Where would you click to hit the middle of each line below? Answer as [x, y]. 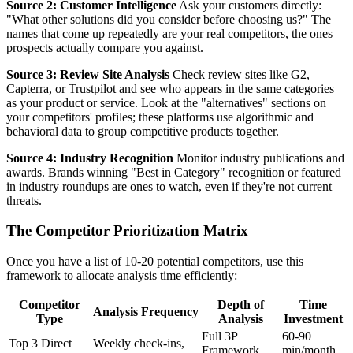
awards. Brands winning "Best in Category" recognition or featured [174, 172]
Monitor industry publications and [259, 158]
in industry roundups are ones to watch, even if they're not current [169, 186]
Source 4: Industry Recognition [90, 158]
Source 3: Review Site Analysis [88, 74]
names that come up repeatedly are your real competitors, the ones [169, 33]
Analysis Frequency [146, 312]
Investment [313, 319]
